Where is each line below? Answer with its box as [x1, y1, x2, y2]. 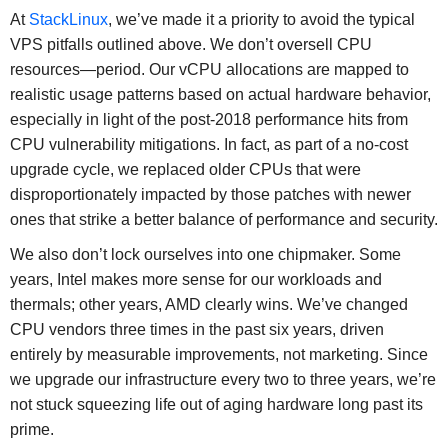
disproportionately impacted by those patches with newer [9, 185, 411, 203]
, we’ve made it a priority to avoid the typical [107, 10, 415, 28]
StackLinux [28, 10, 108, 28]
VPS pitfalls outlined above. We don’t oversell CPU [9, 35, 372, 53]
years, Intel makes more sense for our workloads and [9, 270, 382, 288]
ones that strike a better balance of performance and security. [9, 210, 438, 228]
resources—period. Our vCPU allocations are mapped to [9, 60, 409, 78]
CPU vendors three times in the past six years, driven [9, 320, 384, 338]
